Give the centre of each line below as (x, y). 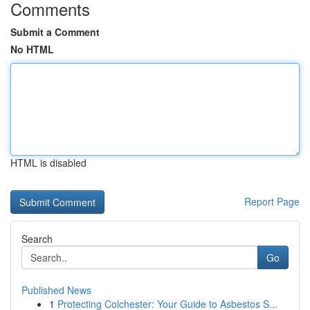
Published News (56, 290)
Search (37, 239)
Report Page (272, 201)
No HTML (32, 49)
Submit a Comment (55, 32)
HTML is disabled (48, 163)
